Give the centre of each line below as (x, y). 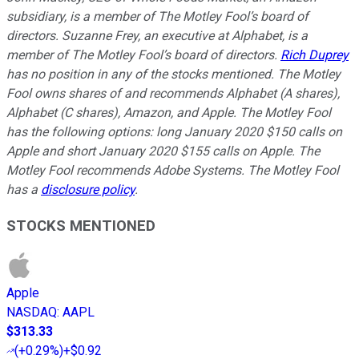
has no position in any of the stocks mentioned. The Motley (173, 75)
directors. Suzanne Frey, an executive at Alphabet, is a (157, 36)
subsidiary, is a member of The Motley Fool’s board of (157, 17)
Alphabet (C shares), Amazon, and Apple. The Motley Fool (169, 113)
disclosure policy (88, 190)
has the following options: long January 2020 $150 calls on (174, 132)
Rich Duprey (315, 55)
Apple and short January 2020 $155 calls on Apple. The (163, 151)
